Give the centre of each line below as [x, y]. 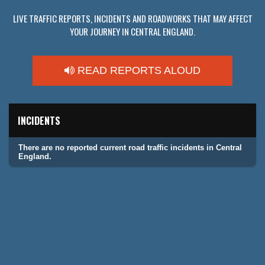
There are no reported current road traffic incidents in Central [130, 148]
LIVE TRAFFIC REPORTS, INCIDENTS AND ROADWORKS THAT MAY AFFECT [132, 19]
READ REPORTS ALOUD [138, 71]
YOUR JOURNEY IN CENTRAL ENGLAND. [132, 32]
